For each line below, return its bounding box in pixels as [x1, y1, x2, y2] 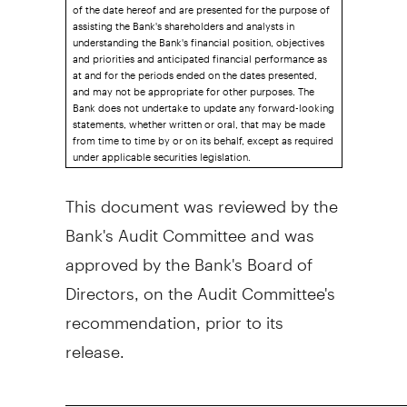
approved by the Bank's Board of [65, 238, 313, 274]
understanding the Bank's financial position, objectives [72, 25, 324, 49]
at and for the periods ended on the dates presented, [72, 58, 317, 82]
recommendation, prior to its [65, 296, 283, 333]
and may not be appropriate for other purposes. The [72, 74, 314, 98]
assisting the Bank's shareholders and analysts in [72, 9, 294, 33]
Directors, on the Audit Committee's [65, 267, 335, 303]
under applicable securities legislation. [72, 140, 251, 164]
